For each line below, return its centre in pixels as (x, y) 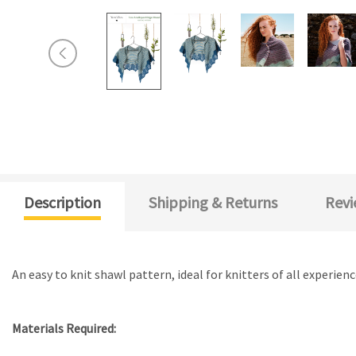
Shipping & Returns (213, 202)
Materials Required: (64, 328)
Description (62, 202)
